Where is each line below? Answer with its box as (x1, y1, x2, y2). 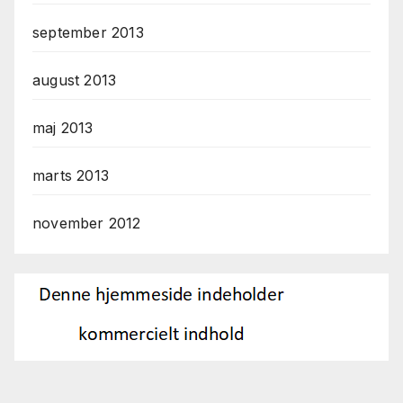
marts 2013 (32, 166, 109, 185)
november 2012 (32, 214, 141, 233)
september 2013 (32, 23, 144, 42)
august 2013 (32, 71, 117, 90)
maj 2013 (32, 119, 94, 138)
